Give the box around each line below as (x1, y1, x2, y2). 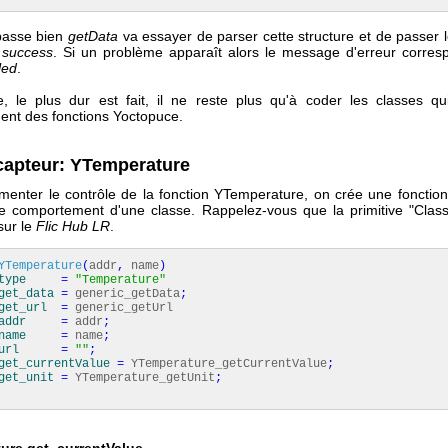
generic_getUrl (68, 300, 173, 315)
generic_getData (68, 286, 180, 301)
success (2, 43, 53, 60)
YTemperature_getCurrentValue (124, 356, 327, 371)
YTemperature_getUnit (68, 370, 215, 385)
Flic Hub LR (36, 217, 110, 234)
